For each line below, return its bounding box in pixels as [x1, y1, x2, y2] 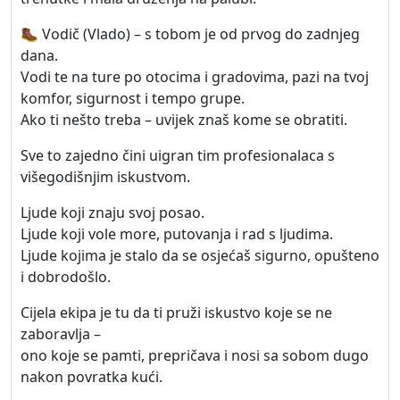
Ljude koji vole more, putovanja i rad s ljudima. [21, 224, 333, 244]
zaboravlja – [21, 324, 101, 344]
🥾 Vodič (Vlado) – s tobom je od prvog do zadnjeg [21, 24, 360, 44]
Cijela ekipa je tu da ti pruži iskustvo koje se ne [21, 303, 332, 322]
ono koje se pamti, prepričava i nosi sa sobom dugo [21, 346, 369, 365]
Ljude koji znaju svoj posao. [21, 203, 204, 222]
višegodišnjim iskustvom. [21, 167, 190, 187]
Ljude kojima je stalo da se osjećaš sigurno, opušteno [21, 246, 379, 265]
